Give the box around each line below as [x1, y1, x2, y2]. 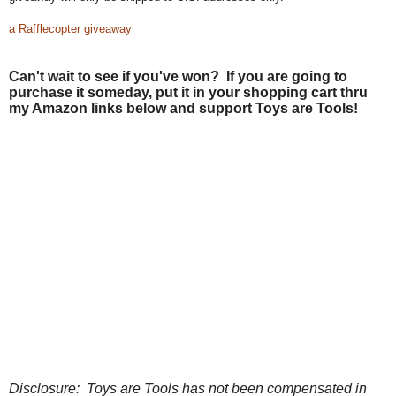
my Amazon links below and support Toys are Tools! [9, 101, 358, 117]
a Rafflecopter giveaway [9, 22, 132, 36]
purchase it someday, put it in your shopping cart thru [9, 85, 368, 101]
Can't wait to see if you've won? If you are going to [9, 69, 347, 85]
